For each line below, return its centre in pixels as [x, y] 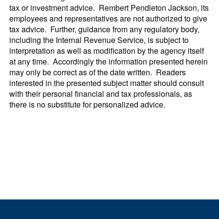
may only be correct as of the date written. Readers [98, 72]
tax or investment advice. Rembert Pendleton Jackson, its [109, 7]
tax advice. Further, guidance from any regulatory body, [105, 29]
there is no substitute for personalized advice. [88, 104]
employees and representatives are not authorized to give [109, 18]
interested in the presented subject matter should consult [107, 83]
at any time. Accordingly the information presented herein [109, 61]
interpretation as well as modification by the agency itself [107, 50]
